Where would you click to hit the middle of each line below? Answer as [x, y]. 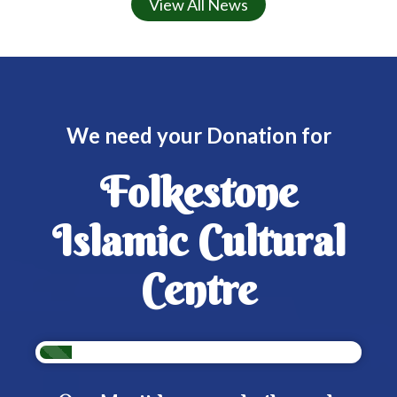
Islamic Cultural [198, 241]
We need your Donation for [198, 135]
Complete [78, 371]
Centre [198, 290]
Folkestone [198, 192]
